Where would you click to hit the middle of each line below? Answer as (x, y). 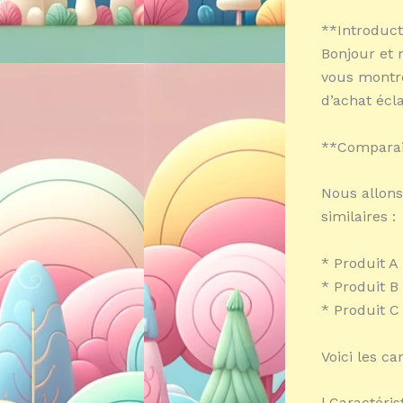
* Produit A (360, 263)
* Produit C (360, 309)
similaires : (358, 217)
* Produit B (360, 286)
